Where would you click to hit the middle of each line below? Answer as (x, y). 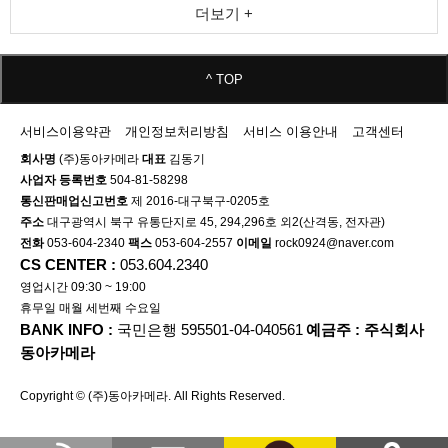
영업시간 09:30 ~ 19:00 (83, 287)
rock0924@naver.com (333, 243)
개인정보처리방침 (177, 132)
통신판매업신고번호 (74, 201)
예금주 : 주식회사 (365, 330)
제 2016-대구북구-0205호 (199, 201)
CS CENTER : (70, 265)
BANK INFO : (68, 330)
